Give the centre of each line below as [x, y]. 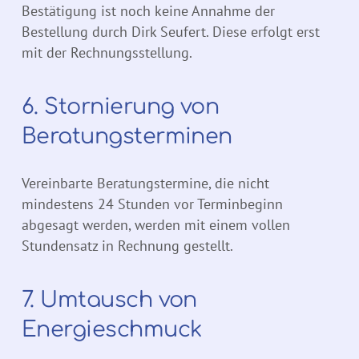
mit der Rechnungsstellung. [107, 53]
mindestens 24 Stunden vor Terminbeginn [152, 204]
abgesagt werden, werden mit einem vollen [156, 225]
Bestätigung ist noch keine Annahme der [148, 11]
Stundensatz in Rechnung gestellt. [127, 246]
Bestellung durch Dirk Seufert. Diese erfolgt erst [171, 32]
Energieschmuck [112, 330]
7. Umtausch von [109, 300]
